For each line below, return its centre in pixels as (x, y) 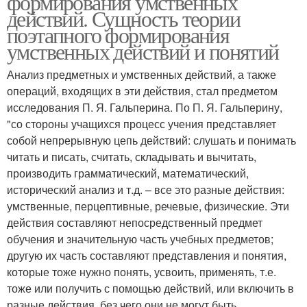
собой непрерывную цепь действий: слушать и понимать (151, 140)
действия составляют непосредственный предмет (135, 222)
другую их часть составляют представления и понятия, (147, 255)
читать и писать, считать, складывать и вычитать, (132, 157)
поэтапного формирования (118, 35)
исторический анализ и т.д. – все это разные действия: (146, 189)
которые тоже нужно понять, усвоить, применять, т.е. (142, 272)
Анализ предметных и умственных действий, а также (142, 74)
